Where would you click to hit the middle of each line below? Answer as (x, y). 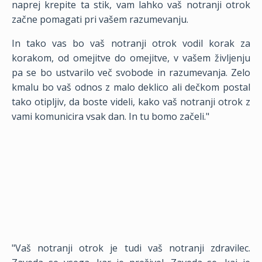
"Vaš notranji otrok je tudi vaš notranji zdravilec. (131, 248)
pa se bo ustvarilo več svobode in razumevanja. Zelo (131, 73)
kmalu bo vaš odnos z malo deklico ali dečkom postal (131, 87)
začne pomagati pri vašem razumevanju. (101, 19)
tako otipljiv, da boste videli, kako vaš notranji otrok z (131, 102)
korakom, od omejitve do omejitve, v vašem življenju (131, 58)
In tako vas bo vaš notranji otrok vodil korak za (131, 43)
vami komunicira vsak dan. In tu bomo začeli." (111, 116)
